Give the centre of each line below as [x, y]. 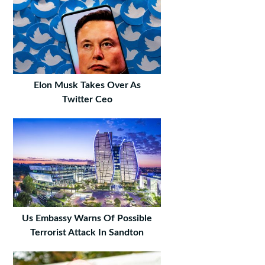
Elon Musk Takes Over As [87, 85]
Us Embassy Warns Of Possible [87, 219]
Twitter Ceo [87, 100]
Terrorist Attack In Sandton [87, 233]
